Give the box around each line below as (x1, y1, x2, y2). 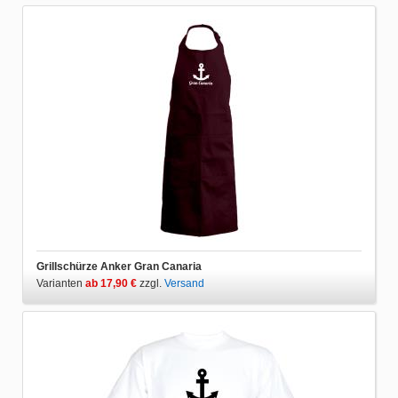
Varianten (36, 276, 85, 290)
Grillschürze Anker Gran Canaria (36, 259, 202, 273)
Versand (164, 276, 204, 290)
